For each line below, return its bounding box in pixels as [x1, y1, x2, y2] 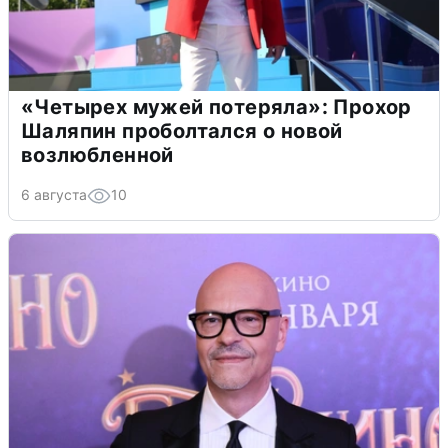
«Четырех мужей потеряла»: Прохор [21, 94, 412, 119]
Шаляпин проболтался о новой [21, 118, 343, 143]
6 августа [21, 185, 87, 203]
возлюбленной [21, 142, 174, 167]
